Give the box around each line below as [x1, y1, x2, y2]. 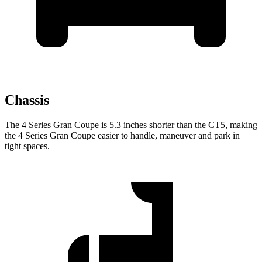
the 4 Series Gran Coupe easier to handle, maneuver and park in [5, 130, 240, 141]
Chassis [5, 92, 49, 108]
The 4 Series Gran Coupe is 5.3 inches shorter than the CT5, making [5, 120, 257, 130]
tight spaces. [5, 141, 50, 151]
